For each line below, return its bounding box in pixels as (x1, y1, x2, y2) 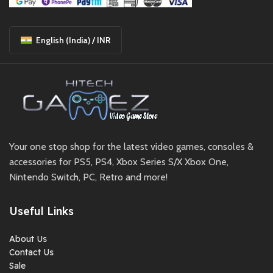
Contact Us (9, 247, 54, 258)
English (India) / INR (36, 34, 110, 46)
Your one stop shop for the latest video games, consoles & (9, 141, 253, 153)
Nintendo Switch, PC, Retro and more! (9, 171, 168, 183)
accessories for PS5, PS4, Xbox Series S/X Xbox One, (9, 156, 229, 168)
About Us (9, 233, 47, 245)
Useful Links (9, 204, 74, 219)
